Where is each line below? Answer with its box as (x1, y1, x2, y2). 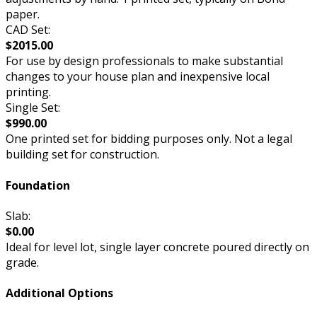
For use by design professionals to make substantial (6, 53, 283, 69)
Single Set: (6, 100, 60, 116)
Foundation (6, 177, 70, 193)
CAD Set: (6, 22, 50, 38)
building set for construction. (6, 146, 159, 163)
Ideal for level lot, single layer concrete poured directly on (6, 238, 309, 255)
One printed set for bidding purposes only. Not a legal (6, 131, 292, 147)
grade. (6, 254, 39, 270)
